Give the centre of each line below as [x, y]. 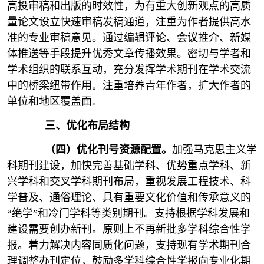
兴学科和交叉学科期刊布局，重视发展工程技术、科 [129, 181]
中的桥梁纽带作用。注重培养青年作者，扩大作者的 [129, 85]
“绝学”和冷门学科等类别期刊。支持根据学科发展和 [128, 213]
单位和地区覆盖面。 [55, 101]
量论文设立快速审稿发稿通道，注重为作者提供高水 [129, 22]
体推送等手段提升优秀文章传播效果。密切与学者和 [129, 54]
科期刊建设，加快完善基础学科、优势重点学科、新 [129, 166]
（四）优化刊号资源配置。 [108, 150]
